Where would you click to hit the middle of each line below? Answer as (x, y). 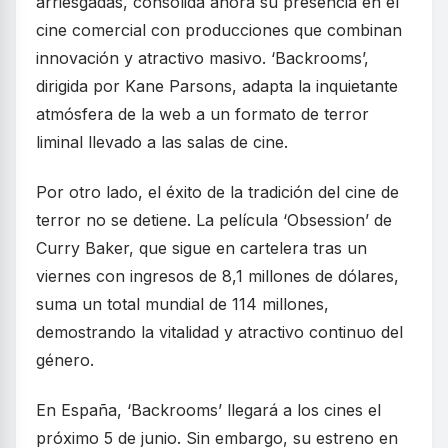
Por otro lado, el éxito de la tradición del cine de (217, 191)
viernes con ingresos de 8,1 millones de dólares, (217, 275)
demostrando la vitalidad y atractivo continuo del (219, 331)
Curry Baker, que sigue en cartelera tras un (201, 247)
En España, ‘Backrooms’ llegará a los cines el (208, 409)
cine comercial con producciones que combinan (219, 29)
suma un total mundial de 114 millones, (182, 303)
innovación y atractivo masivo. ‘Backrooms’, (202, 57)
